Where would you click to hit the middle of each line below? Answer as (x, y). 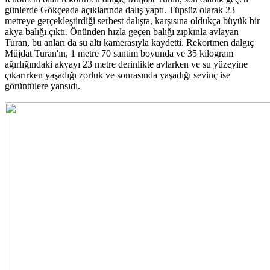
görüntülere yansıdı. (42, 86)
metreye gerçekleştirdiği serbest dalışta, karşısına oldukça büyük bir (132, 21)
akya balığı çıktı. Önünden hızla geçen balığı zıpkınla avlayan (122, 32)
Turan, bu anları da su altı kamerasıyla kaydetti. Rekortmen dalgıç (129, 43)
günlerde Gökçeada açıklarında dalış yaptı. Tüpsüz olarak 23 (120, 10)
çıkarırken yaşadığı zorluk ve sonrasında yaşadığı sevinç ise (118, 75)
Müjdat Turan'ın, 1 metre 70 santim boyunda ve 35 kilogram (119, 54)
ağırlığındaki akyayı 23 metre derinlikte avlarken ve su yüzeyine (126, 64)
